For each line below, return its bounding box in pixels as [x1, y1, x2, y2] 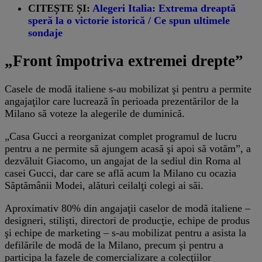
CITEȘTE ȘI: [28, 2, 92, 14]
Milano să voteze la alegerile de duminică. [5, 108, 185, 120]
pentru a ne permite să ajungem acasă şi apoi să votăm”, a [5, 143, 251, 155]
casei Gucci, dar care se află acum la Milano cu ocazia [5, 167, 236, 180]
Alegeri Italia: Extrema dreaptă [92, 2, 236, 14]
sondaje [28, 26, 63, 39]
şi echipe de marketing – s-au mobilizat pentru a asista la [5, 227, 246, 239]
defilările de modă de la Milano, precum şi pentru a [5, 239, 223, 251]
